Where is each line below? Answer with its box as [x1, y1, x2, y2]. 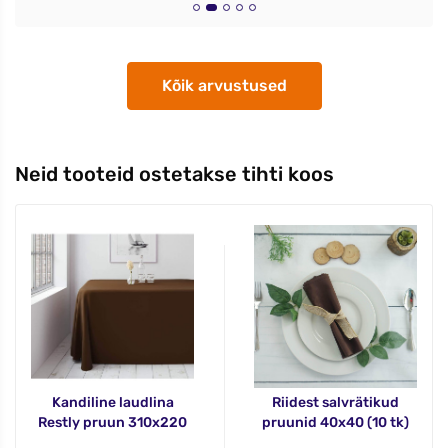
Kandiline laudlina [51, 394, 174, 412]
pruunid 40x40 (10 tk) [262, 414, 409, 432]
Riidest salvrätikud [272, 394, 399, 412]
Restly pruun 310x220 [38, 414, 187, 432]
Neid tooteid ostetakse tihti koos [15, 162, 334, 187]
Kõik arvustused [161, 76, 287, 96]
